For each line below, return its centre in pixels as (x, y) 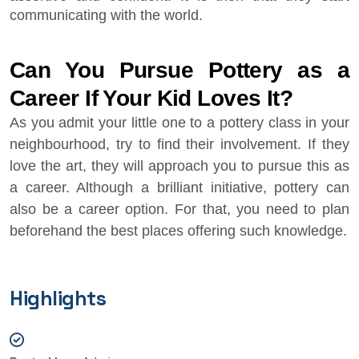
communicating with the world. (106, 15)
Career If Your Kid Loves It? (151, 98)
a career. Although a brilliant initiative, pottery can (179, 188)
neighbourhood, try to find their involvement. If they (179, 144)
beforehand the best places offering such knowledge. (178, 231)
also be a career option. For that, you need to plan (179, 209)
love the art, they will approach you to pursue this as (179, 166)
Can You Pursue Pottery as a (179, 70)
